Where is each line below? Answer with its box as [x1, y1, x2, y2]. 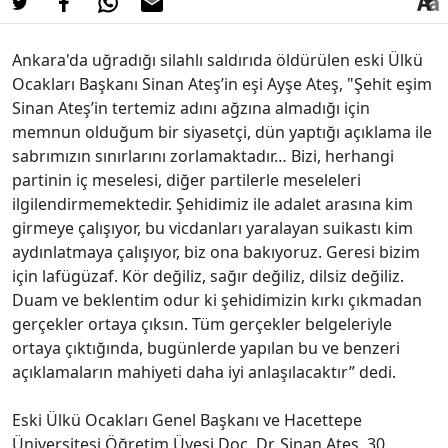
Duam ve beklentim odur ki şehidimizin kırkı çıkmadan [12, 288, 422, 311]
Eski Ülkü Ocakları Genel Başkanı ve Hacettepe [12, 408, 362, 431]
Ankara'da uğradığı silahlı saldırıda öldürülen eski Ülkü [12, 48, 423, 71]
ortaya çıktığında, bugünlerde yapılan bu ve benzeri [12, 336, 400, 359]
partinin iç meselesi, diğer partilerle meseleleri [12, 168, 361, 191]
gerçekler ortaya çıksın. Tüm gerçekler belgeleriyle [12, 312, 392, 335]
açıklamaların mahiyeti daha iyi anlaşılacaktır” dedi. [12, 360, 396, 383]
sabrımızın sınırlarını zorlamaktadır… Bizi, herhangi [12, 144, 394, 167]
